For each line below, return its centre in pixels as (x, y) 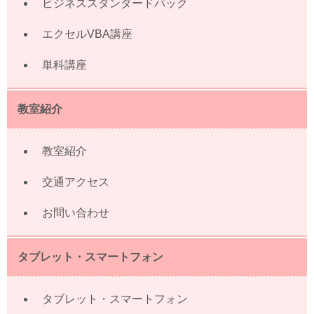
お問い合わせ (76, 212)
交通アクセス (76, 182)
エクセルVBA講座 (87, 34)
